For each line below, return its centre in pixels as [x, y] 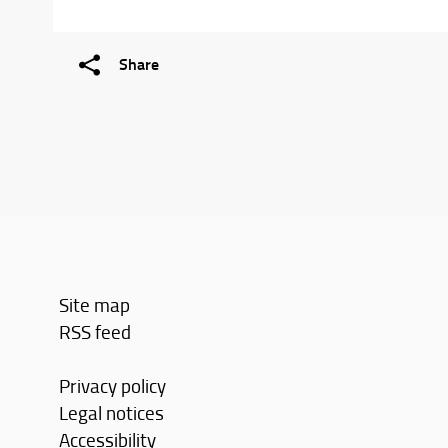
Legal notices [112, 412]
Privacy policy [113, 385]
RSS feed [95, 331]
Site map [95, 304]
